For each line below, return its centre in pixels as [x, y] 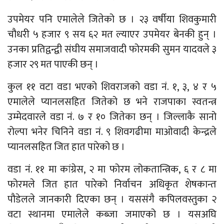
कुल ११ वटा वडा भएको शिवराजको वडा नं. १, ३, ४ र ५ [112, 87]
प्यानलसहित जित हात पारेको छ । [66, 147]
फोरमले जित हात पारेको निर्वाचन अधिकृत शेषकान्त [112, 185]
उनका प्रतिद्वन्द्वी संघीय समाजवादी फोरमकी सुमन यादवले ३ [112, 50]
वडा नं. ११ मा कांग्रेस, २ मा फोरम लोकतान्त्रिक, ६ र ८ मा [112, 170]
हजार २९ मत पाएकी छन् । [53, 65]
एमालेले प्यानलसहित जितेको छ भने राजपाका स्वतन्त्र [112, 102]
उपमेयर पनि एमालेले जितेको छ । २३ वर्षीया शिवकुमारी [112, 20]
